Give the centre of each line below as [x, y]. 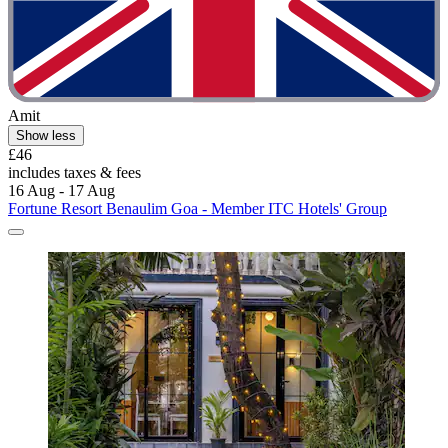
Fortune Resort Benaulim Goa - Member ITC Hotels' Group [197, 208]
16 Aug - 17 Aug [61, 190]
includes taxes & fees [74, 172]
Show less [46, 135]
